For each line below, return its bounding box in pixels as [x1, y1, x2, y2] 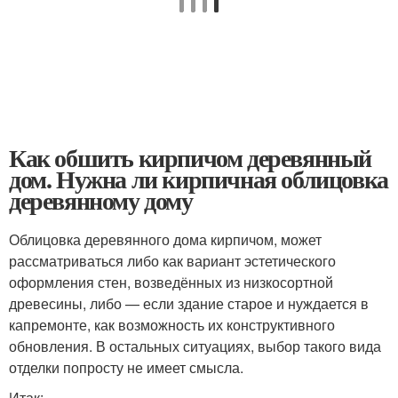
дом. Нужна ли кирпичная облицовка [9, 161, 388, 197]
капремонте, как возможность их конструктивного [9, 314, 335, 335]
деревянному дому [9, 182, 193, 219]
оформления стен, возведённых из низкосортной [9, 272, 333, 292]
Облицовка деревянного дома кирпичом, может [9, 229, 322, 250]
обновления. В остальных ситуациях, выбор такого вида [9, 336, 381, 356]
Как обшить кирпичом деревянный [9, 139, 372, 176]
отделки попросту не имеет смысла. [9, 357, 243, 378]
